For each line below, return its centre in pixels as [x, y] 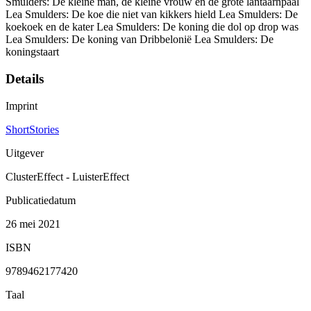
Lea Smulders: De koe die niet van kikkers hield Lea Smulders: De [152, 15]
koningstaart [32, 52]
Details [25, 79]
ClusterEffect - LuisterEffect [67, 176]
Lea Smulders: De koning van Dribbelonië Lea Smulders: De [140, 40]
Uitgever [25, 153]
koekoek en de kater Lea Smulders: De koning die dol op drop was [152, 27]
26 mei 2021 [33, 224]
